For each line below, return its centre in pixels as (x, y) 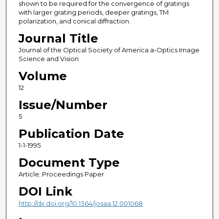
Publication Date (71, 134)
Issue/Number (63, 105)
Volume (43, 76)
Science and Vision (48, 59)
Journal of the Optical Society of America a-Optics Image (109, 50)
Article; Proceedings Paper (61, 174)
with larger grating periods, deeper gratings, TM (93, 12)
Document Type (69, 163)
